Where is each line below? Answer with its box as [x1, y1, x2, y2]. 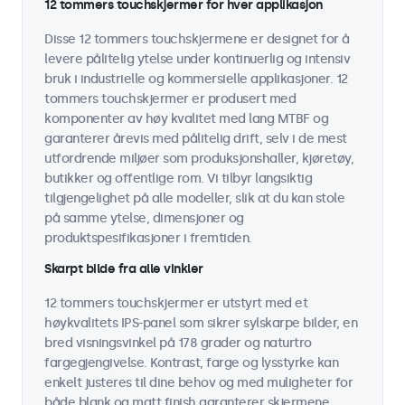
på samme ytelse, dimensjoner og [44, 211, 244, 226]
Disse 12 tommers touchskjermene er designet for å [44, 32, 350, 47]
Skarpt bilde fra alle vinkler [44, 261, 203, 277]
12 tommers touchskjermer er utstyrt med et [44, 296, 307, 311]
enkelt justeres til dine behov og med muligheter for [44, 375, 353, 391]
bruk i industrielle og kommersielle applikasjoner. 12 [44, 71, 348, 87]
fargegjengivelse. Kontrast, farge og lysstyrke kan [44, 355, 338, 371]
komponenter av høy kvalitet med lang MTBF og [44, 111, 328, 127]
